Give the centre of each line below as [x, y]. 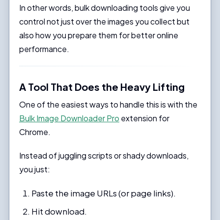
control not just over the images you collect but [104, 21]
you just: [34, 169]
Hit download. [59, 211]
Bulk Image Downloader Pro [69, 118]
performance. [44, 49]
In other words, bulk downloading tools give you [104, 7]
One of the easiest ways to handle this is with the [108, 104]
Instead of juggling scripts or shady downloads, [104, 155]
